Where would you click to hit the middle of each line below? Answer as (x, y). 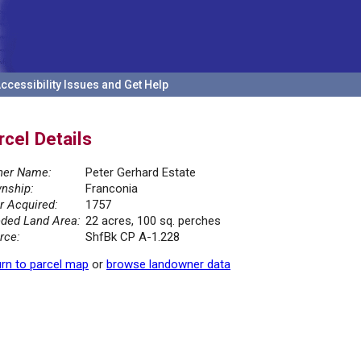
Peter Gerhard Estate (141, 173)
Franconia (112, 189)
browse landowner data (168, 265)
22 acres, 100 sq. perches (153, 221)
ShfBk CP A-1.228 (133, 237)
